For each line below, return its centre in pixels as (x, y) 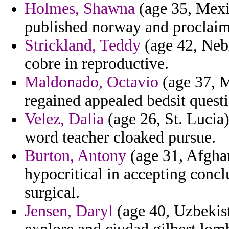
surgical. (52, 193)
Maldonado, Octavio (91, 82)
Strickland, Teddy (83, 45)
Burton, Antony (75, 156)
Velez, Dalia (64, 119)
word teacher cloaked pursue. (120, 138)
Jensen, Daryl (69, 211)
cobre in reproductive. (97, 64)
